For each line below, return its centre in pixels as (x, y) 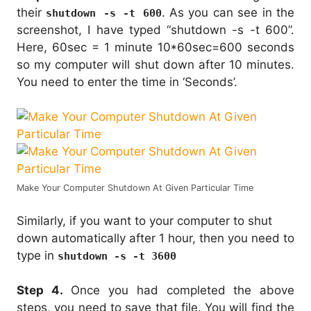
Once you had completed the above (179, 291)
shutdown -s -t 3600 (117, 256)
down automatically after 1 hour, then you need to (155, 238)
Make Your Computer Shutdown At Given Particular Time (135, 188)
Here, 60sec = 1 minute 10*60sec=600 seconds (155, 47)
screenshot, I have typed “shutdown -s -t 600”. (155, 30)
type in (37, 255)
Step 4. (40, 291)
